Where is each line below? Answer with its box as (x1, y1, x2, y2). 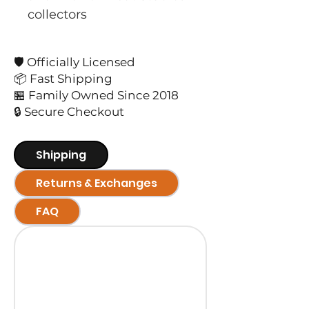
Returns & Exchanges (36, 175, 157, 191)
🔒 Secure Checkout (14, 104, 124, 119)
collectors (28, 6, 87, 22)
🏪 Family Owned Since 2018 (14, 88, 179, 102)
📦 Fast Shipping (14, 71, 112, 86)
